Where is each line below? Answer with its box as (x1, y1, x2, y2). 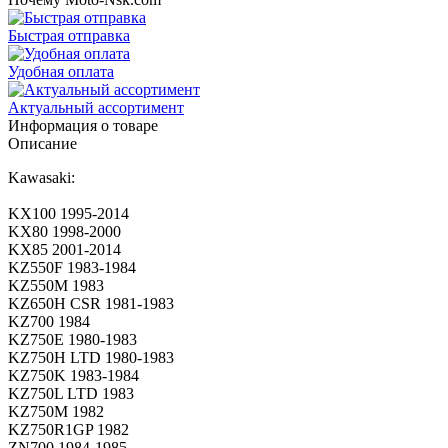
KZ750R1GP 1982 (8, 420, 129, 438)
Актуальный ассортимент (8, 98, 184, 116)
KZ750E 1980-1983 (8, 330, 137, 348)
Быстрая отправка (8, 26, 130, 44)
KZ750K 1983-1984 (8, 366, 139, 384)
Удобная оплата (8, 62, 114, 80)
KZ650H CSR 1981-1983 (8, 294, 174, 312)
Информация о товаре (8, 116, 158, 134)
